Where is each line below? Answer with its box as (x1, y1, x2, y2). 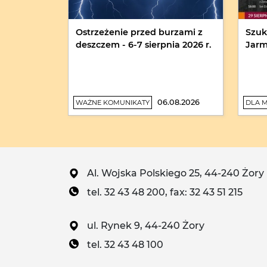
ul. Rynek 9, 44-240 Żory (87, 220, 204, 232)
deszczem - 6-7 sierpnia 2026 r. (76, 39, 212, 51)
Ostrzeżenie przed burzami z (76, 27, 203, 38)
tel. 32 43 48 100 (87, 239, 163, 251)
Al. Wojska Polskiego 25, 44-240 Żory (87, 167, 264, 179)
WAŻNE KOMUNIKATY (76, 98, 150, 107)
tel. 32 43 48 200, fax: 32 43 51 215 (87, 187, 243, 198)
